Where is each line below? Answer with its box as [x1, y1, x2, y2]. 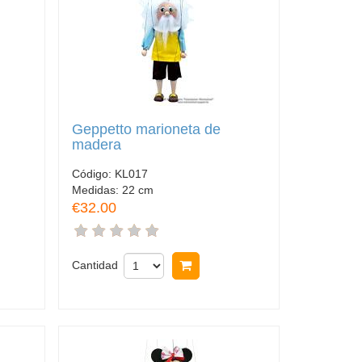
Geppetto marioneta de [71, 120, 221, 137]
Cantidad [71, 259, 118, 272]
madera [71, 136, 121, 153]
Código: [71, 167, 115, 181]
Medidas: [71, 183, 122, 197]
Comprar [201, 259, 252, 273]
